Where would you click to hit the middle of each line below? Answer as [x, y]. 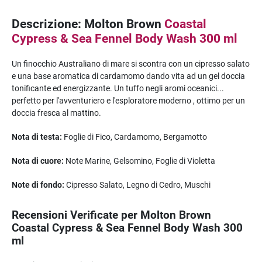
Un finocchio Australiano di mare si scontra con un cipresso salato [131, 63]
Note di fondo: [38, 185]
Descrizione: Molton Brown [88, 24]
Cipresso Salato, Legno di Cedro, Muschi [137, 185]
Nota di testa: [37, 137]
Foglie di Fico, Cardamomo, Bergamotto [135, 137]
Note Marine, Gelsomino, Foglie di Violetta [139, 161]
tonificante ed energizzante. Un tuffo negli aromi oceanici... [118, 88]
